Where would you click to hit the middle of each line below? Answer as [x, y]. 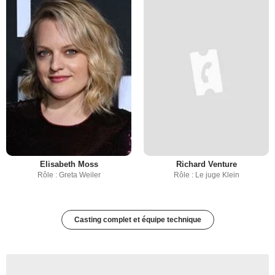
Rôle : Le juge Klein [206, 175]
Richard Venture [206, 164]
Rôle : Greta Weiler [69, 175]
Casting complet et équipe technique [137, 220]
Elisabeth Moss [69, 164]
